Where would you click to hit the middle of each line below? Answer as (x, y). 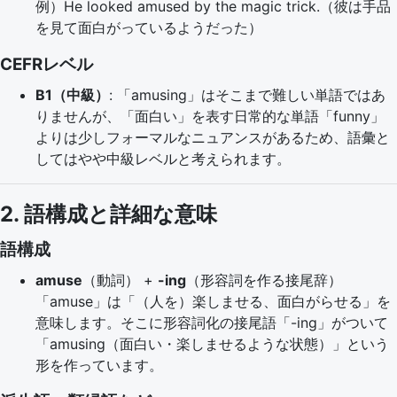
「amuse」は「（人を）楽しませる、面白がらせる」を (213, 301)
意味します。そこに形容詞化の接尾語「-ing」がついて (212, 323)
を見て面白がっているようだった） (149, 27)
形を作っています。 (99, 365)
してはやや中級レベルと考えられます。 (163, 159)
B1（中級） (72, 95)
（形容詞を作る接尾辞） (264, 280)
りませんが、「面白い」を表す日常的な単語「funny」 (210, 116)
